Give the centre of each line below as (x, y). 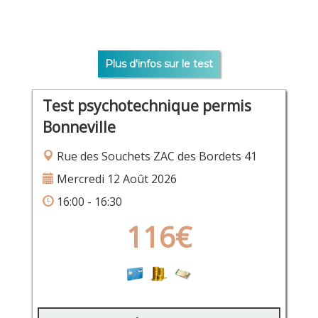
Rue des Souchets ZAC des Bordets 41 (155, 156)
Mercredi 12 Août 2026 (115, 179)
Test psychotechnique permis (147, 105)
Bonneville (79, 127)
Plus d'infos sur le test (159, 64)
